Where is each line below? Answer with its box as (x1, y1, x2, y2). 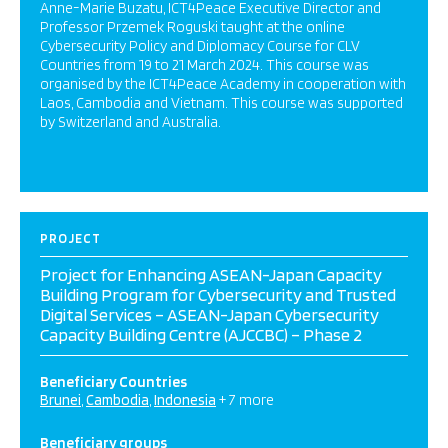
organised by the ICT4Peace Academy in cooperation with (40, 75, 406, 93)
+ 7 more (219, 391, 274, 409)
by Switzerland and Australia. (40, 113, 221, 131)
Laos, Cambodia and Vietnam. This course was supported (40, 94, 403, 112)
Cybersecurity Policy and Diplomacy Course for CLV (40, 37, 360, 55)
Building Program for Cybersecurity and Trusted (40, 284, 396, 305)
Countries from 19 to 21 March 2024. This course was (40, 56, 369, 74)
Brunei (40, 391, 81, 409)
